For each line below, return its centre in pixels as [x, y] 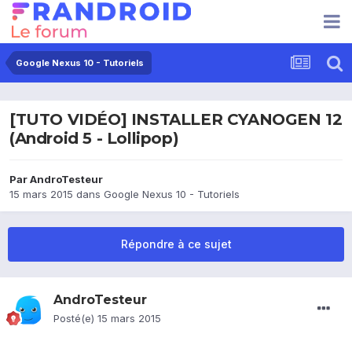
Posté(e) [75, 319]
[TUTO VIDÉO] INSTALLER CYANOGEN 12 [176, 120]
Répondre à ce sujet [176, 244]
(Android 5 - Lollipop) [94, 139]
